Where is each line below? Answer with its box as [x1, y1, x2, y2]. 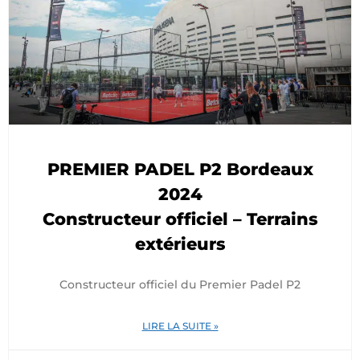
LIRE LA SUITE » [141, 320, 219, 332]
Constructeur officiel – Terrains [43, 209, 317, 229]
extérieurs [135, 234, 225, 254]
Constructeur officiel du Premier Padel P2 [59, 277, 301, 292]
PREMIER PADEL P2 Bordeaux [47, 159, 313, 179]
